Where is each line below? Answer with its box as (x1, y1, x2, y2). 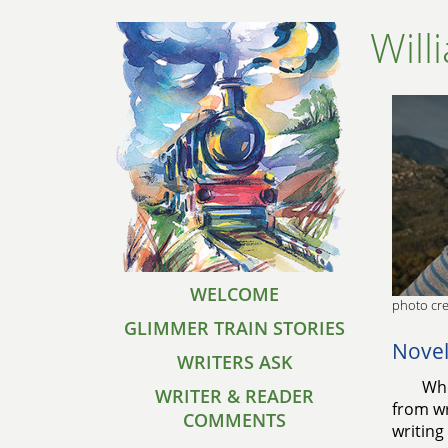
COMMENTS (183, 408, 286, 432)
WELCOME (190, 282, 279, 306)
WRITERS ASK (176, 350, 293, 374)
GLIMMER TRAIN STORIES (124, 316, 345, 340)
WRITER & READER (155, 384, 314, 408)
